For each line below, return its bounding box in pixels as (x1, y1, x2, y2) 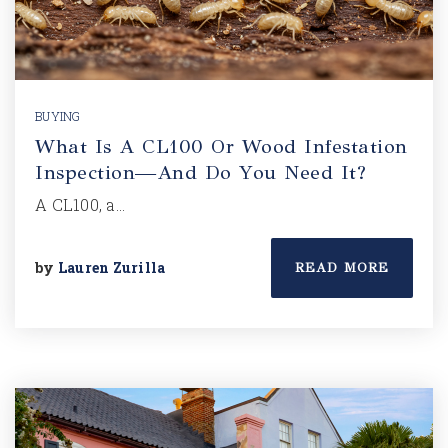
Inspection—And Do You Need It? (35, 160, 366, 185)
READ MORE (295, 260, 389, 276)
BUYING (35, 108, 81, 124)
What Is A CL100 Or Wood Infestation (35, 134, 408, 159)
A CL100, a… (35, 194, 125, 215)
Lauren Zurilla (57, 258, 166, 277)
